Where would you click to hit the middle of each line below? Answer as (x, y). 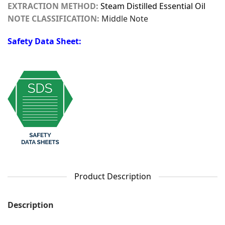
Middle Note (125, 18)
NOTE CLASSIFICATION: (53, 18)
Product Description (113, 177)
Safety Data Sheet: (44, 41)
